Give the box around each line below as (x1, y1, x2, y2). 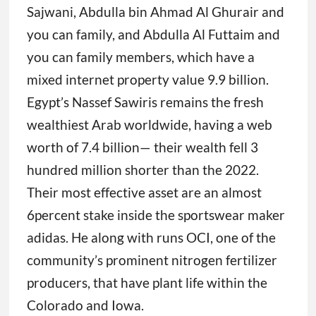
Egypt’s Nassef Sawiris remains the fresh (26, 94, 264, 111)
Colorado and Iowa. (26, 297, 144, 314)
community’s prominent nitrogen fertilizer (26, 252, 277, 269)
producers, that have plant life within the (26, 274, 267, 291)
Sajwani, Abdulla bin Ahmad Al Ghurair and (26, 4, 284, 20)
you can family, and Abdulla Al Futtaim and (26, 26, 280, 43)
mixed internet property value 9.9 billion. (26, 71, 269, 88)
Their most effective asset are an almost (26, 184, 262, 201)
